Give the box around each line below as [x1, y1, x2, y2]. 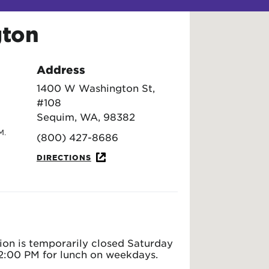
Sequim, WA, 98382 [36, 110, 135, 123]
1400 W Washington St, [36, 82, 155, 94]
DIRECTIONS [36, 152, 91, 163]
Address [36, 63, 85, 77]
